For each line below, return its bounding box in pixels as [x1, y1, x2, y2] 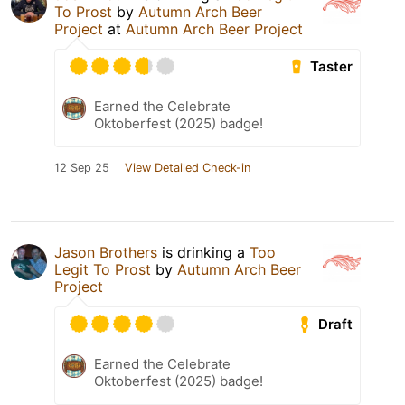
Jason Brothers [54, 243, 157, 262]
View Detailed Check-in [125, 161, 250, 175]
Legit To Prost [54, 260, 151, 279]
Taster [310, 58, 353, 76]
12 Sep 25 [54, 161, 109, 175]
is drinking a [157, 243, 250, 262]
